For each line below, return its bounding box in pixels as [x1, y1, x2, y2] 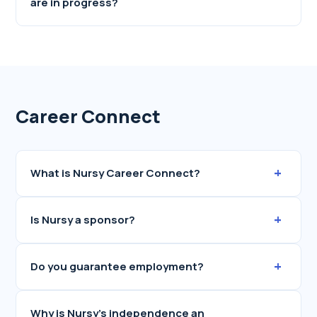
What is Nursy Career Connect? [30, 166, 201, 180]
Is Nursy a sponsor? [30, 212, 136, 227]
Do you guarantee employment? [30, 259, 204, 274]
